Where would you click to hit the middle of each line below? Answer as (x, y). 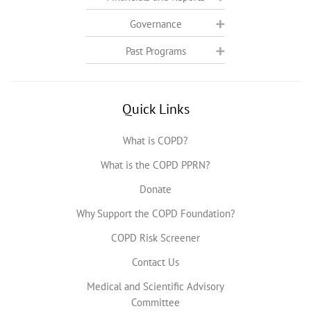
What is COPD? (155, 140)
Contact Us (155, 262)
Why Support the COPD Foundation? (155, 213)
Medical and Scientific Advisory (155, 286)
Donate (155, 189)
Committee (155, 302)
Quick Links (155, 109)
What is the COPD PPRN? (155, 165)
